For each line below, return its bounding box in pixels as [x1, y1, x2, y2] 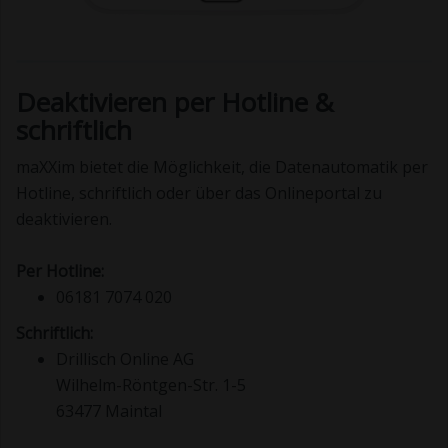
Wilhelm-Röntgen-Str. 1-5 [56, 374, 246, 397]
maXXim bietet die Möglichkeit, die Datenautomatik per [16, 156, 428, 179]
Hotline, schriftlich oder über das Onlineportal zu [16, 182, 382, 205]
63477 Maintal [56, 400, 162, 423]
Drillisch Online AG [56, 348, 194, 371]
